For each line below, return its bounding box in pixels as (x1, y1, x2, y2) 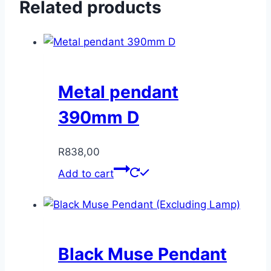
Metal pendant (58, 81, 178, 102)
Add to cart (58, 167, 114, 180)
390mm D (58, 106, 139, 128)
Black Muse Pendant (58, 244, 227, 265)
